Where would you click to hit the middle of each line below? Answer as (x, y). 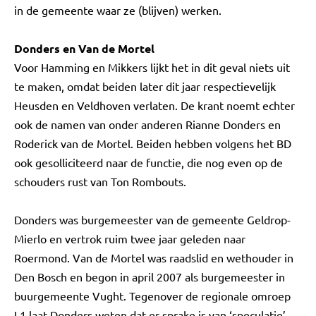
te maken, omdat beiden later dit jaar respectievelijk (145, 86)
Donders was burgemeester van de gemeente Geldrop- (152, 219)
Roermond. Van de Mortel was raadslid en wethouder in (154, 257)
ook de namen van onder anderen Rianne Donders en (147, 124)
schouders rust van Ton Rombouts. (100, 181)
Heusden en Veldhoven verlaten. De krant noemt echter (154, 105)
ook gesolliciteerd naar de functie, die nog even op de (148, 162)
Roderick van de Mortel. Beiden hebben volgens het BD (153, 143)
